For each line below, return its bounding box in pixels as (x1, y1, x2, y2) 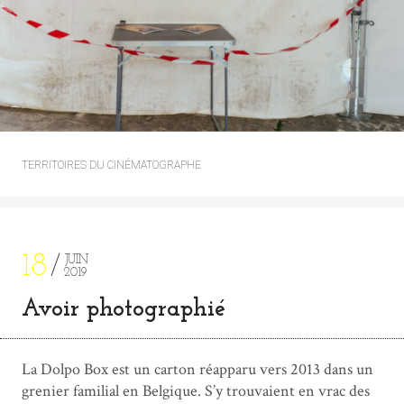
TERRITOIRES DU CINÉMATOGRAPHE (22, 158, 201, 171)
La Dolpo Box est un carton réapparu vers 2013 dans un (22, 358, 373, 380)
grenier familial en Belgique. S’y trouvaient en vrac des (22, 380, 370, 401)
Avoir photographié (22, 297, 225, 322)
